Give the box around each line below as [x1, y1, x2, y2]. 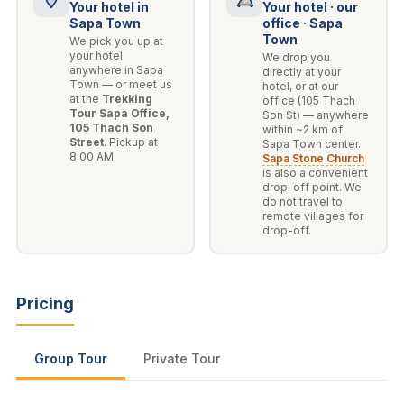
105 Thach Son [69, 121, 154, 135]
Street [69, 135, 105, 150]
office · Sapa [262, 15, 344, 32]
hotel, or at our [262, 79, 339, 94]
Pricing [16, 292, 74, 313]
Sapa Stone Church [262, 151, 365, 166]
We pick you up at [69, 34, 164, 49]
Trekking [102, 92, 153, 106]
